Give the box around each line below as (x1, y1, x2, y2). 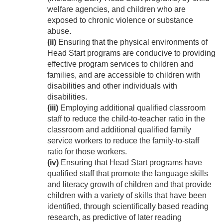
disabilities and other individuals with (47, 82, 177, 91)
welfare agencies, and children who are (47, 5, 186, 14)
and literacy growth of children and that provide (47, 180, 212, 189)
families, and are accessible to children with (47, 71, 201, 80)
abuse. (47, 27, 71, 36)
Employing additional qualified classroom (58, 104, 206, 112)
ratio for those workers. (47, 147, 127, 156)
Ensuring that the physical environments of (56, 38, 208, 47)
